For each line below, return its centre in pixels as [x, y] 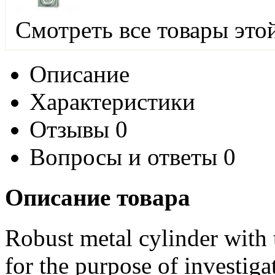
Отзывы [69, 129]
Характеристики [112, 101]
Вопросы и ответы [123, 157]
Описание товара [98, 198]
